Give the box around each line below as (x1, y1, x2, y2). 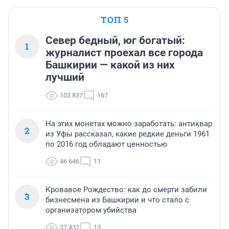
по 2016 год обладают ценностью (45, 140, 167, 149)
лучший (45, 71, 84, 84)
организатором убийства (45, 205, 136, 215)
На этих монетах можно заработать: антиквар (45, 119, 212, 129)
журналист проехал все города (45, 47, 203, 59)
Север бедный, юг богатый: (45, 34, 185, 47)
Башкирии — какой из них (45, 59, 175, 72)
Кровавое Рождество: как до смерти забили (45, 185, 207, 195)
